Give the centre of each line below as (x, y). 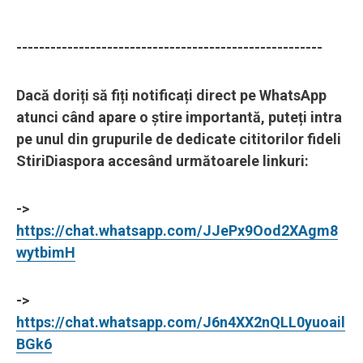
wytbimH (46, 252)
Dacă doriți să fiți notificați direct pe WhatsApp (171, 95)
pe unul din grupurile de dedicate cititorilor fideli (179, 139)
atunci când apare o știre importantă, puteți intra (179, 117)
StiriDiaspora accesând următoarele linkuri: (162, 160)
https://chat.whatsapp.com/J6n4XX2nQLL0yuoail (181, 322)
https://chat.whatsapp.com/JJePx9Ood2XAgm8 (177, 230)
